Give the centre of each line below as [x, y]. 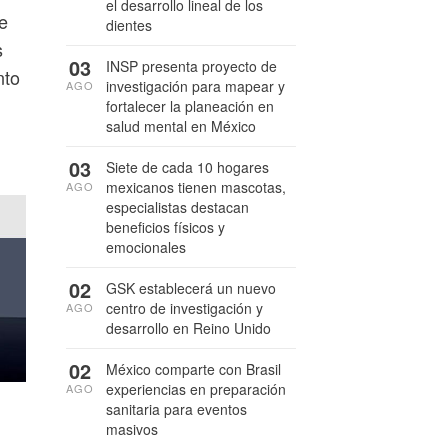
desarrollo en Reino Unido [188, 328]
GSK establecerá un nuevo [191, 288]
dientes [129, 25]
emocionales [146, 247]
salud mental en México [181, 126]
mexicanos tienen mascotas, [196, 187]
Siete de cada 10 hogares [187, 167]
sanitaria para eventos [176, 409]
